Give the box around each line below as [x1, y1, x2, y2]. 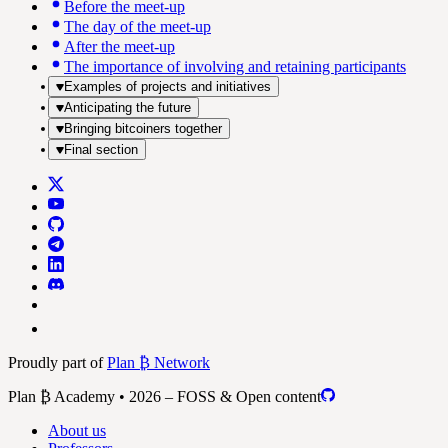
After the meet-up [64, 37, 175, 55]
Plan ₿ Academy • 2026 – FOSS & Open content [8, 387, 321, 405]
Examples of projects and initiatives [64, 78, 271, 94]
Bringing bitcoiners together [64, 120, 222, 136]
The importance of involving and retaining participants [64, 57, 406, 75]
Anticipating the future [64, 99, 191, 115]
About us [48, 421, 106, 439]
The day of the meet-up [64, 17, 211, 35]
